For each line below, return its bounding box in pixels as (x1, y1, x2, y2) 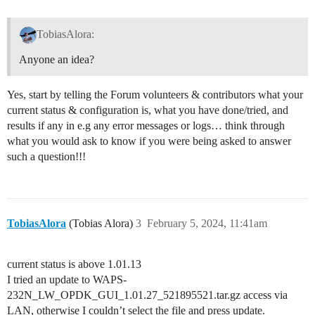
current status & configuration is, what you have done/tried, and (7, 103, 288, 116)
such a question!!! (7, 150, 86, 162)
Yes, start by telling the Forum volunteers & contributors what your (7, 88, 303, 101)
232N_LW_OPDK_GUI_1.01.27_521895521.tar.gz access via (7, 288, 288, 301)
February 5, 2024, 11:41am (147, 217, 267, 229)
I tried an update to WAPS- (7, 273, 127, 285)
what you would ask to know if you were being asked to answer (7, 134, 291, 147)
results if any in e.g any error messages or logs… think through (7, 119, 285, 131)
